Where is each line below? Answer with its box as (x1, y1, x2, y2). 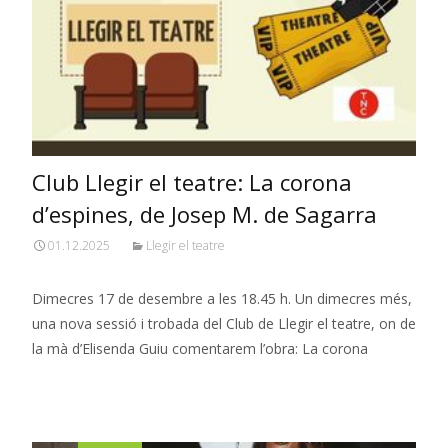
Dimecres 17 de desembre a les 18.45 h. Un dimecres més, (32, 289, 412, 309)
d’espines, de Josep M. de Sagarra (32, 199, 377, 230)
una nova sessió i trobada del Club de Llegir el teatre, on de (32, 314, 416, 334)
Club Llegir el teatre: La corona (32, 167, 352, 198)
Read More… (32, 376, 121, 396)
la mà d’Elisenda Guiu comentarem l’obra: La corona (32, 339, 368, 359)
